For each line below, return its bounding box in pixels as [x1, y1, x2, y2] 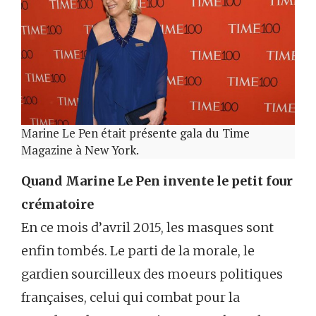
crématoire [21, 196, 94, 213]
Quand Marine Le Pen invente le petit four [21, 173, 293, 190]
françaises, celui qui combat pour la [21, 289, 240, 306]
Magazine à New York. [21, 142, 139, 159]
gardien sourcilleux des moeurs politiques [21, 266, 283, 283]
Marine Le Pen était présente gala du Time [21, 125, 250, 142]
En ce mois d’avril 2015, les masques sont [21, 219, 274, 236]
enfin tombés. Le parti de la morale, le [21, 243, 255, 260]
